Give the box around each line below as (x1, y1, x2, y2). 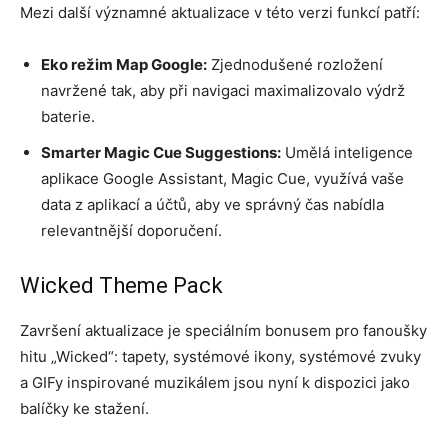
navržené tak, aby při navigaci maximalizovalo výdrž (41, 80, 405, 100)
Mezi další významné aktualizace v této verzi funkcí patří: (20, 2, 420, 22)
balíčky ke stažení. (20, 398, 149, 418)
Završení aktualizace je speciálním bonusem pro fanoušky (20, 320, 427, 340)
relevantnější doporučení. (41, 220, 222, 240)
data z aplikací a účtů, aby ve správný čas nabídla (41, 194, 384, 214)
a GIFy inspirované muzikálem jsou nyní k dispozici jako (20, 372, 410, 392)
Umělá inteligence (281, 142, 413, 162)
